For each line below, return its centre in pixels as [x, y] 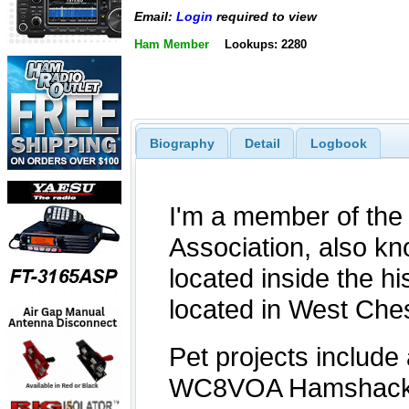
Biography [182, 143]
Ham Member [172, 44]
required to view [265, 17]
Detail [262, 143]
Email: [155, 17]
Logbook [338, 143]
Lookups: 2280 [265, 44]
